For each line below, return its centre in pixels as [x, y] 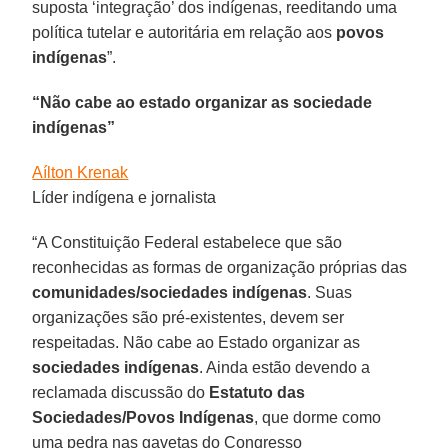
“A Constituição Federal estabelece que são [187, 242]
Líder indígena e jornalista [124, 197]
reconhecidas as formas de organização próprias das [220, 267]
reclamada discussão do [121, 392]
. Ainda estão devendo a [285, 367]
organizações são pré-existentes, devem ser [188, 317]
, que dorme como [318, 417]
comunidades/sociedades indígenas [170, 292]
